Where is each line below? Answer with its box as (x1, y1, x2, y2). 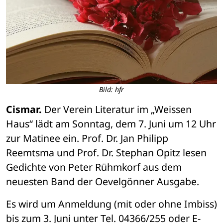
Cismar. (6, 103, 42, 116)
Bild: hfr (99, 85, 124, 95)
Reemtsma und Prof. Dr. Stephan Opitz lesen (6, 146, 207, 160)
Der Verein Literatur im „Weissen (42, 103, 192, 116)
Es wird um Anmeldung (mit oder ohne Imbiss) (6, 197, 217, 211)
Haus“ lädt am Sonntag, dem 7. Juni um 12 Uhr (6, 117, 216, 131)
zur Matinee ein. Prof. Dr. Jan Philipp (6, 131, 168, 145)
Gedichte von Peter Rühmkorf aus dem (6, 160, 182, 174)
